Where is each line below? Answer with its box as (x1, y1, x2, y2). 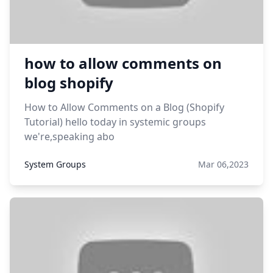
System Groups (24, 158, 86, 170)
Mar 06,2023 (198, 158, 249, 170)
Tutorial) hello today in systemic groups (24, 115, 206, 129)
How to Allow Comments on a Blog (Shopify (24, 101, 224, 114)
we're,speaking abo (24, 130, 115, 143)
